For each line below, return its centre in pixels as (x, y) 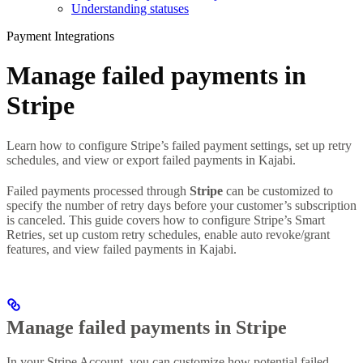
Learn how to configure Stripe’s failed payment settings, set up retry (179, 145)
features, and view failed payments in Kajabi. (122, 249)
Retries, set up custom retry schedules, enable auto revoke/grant (168, 234)
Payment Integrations (60, 36)
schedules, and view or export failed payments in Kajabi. (151, 160)
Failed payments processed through (98, 190)
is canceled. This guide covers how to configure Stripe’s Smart (166, 220)
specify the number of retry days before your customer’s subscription (181, 205)
